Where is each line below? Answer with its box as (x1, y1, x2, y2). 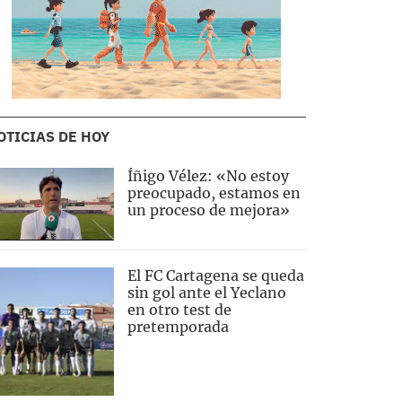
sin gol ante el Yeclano (127, 284, 286, 302)
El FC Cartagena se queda (127, 267, 304, 285)
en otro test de (127, 301, 232, 319)
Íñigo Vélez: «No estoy (127, 167, 289, 185)
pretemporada (127, 318, 229, 336)
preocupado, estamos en (127, 184, 301, 202)
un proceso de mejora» (127, 201, 290, 219)
